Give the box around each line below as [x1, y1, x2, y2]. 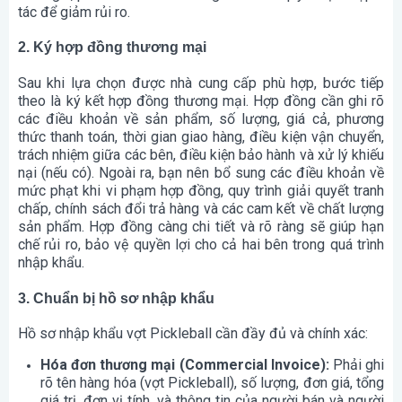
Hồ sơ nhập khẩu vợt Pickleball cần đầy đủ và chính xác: [18, 325, 368, 343]
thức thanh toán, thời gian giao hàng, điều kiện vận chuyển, [18, 128, 384, 146]
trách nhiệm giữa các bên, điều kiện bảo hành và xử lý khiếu [18, 146, 384, 164]
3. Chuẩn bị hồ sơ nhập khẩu [18, 290, 214, 306]
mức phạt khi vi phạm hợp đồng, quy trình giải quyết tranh [18, 182, 384, 200]
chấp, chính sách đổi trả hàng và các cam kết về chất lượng [18, 200, 384, 218]
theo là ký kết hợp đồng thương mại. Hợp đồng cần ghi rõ [18, 92, 384, 110]
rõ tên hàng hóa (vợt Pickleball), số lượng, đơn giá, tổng [40, 374, 384, 392]
